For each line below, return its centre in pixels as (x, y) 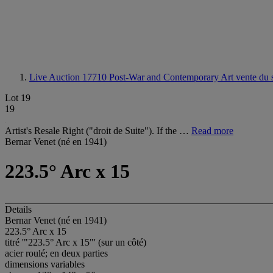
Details (18, 209)
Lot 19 (18, 98)
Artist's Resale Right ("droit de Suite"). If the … (98, 131)
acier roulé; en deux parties (56, 253)
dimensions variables (45, 264)
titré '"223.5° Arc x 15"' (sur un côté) (76, 242)
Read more (212, 131)
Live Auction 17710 (69, 77)
